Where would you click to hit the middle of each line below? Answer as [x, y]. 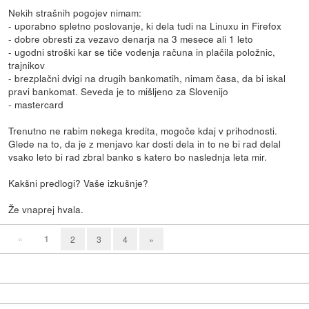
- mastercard [36, 104]
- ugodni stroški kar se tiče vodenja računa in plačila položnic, [142, 51]
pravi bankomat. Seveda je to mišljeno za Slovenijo [119, 91]
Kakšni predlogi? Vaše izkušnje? [79, 182]
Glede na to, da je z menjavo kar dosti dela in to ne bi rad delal [145, 143]
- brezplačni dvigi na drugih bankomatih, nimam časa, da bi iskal [147, 78]
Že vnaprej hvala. [46, 209]
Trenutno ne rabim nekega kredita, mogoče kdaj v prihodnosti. [143, 130]
